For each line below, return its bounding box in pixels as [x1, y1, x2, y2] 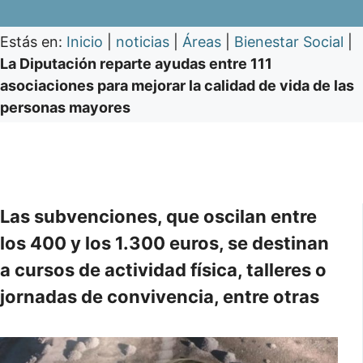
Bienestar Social [234, 33, 344, 50]
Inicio [66, 33, 103, 50]
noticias [116, 33, 169, 50]
